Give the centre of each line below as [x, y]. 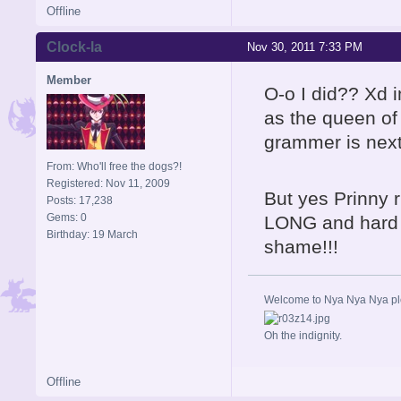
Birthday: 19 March [92, 234]
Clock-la [74, 47]
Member [69, 80]
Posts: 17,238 [80, 200]
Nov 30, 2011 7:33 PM [305, 47]
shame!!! [301, 246]
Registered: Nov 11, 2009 [108, 183]
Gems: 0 [67, 217]
